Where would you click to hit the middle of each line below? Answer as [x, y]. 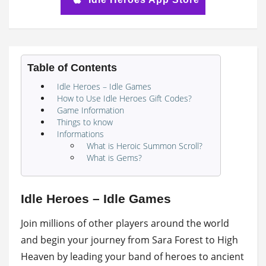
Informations [80, 134]
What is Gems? [114, 157]
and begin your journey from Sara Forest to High [129, 240]
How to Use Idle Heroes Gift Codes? [124, 98]
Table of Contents [72, 67]
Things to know [85, 122]
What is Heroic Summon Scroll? [145, 145]
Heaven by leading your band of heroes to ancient [132, 256]
